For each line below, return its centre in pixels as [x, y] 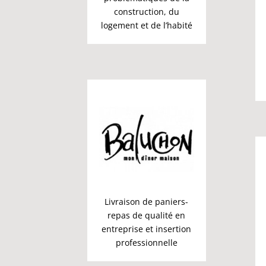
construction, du [146, 12]
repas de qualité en [147, 216]
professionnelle [146, 243]
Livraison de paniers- [147, 202]
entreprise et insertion [147, 229]
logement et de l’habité [146, 26]
